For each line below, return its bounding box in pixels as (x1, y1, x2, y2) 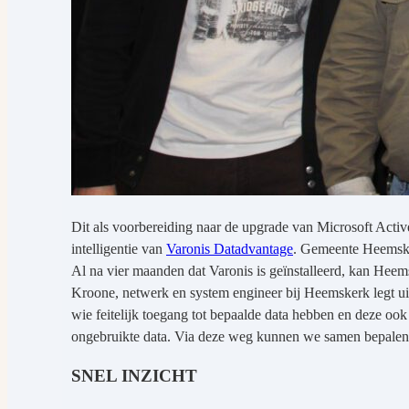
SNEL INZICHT (71, 365, 197, 385)
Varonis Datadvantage (166, 240, 293, 257)
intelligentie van (71, 240, 166, 257)
